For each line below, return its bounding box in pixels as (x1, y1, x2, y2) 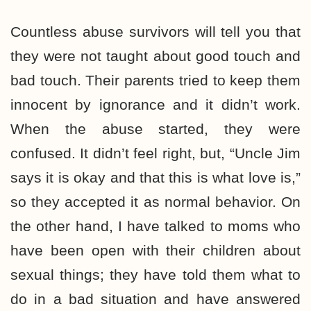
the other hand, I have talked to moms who (10, 218, 301, 234)
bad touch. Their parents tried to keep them (10, 72, 301, 88)
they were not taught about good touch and (10, 48, 301, 64)
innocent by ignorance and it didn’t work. (10, 96, 301, 112)
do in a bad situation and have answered (10, 291, 301, 307)
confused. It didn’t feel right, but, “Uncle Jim (10, 145, 301, 161)
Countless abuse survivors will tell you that (10, 24, 301, 40)
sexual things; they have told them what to (10, 267, 301, 283)
